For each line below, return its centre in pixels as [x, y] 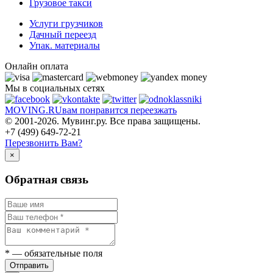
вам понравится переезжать [119, 110]
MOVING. [27, 110]
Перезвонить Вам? [44, 143]
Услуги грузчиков [66, 24]
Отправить [29, 265]
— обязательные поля [56, 253]
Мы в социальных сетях [55, 88]
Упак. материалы [65, 46]
